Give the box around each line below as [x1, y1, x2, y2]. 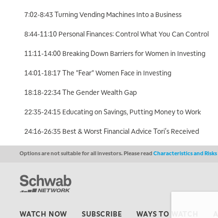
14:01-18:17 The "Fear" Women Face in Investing [24, 68, 173, 77]
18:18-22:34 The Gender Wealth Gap [24, 87, 138, 96]
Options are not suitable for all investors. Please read [19, 149, 153, 157]
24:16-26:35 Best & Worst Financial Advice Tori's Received [24, 126, 199, 135]
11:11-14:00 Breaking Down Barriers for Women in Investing [24, 48, 207, 57]
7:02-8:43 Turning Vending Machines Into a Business [24, 9, 183, 18]
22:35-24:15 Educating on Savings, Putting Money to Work [24, 107, 202, 116]
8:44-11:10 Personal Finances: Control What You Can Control [24, 29, 210, 38]
